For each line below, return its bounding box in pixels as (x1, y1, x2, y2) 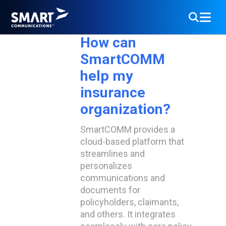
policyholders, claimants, (80, 197, 179, 207)
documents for (80, 185, 140, 195)
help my (80, 68, 133, 84)
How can (80, 34, 136, 51)
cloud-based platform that (80, 136, 184, 147)
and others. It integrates (80, 209, 176, 219)
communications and (80, 173, 165, 183)
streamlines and (80, 148, 145, 159)
